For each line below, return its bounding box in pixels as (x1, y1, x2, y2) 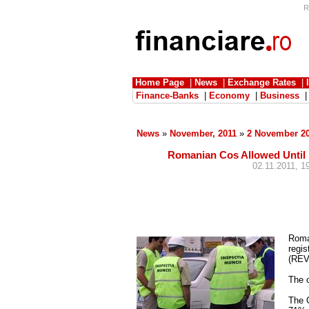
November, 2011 (170, 128, 237, 139)
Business (260, 90, 299, 101)
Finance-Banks (136, 90, 199, 101)
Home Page (135, 77, 184, 88)
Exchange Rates (228, 77, 296, 88)
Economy (209, 90, 250, 101)
